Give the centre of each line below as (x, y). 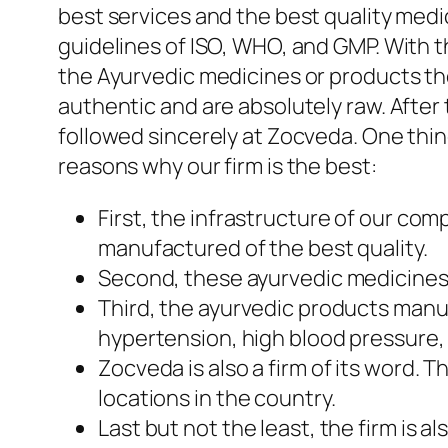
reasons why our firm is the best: (217, 166)
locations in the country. (217, 398)
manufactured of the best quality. (263, 248)
